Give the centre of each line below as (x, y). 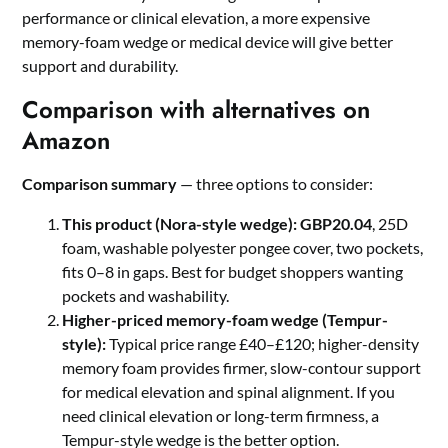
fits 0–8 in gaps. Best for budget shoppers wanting (233, 271)
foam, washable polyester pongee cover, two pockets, (243, 247)
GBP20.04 (336, 223)
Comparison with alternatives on (196, 109)
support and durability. (100, 65)
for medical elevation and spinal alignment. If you (229, 391)
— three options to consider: (275, 183)
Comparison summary (100, 183)
